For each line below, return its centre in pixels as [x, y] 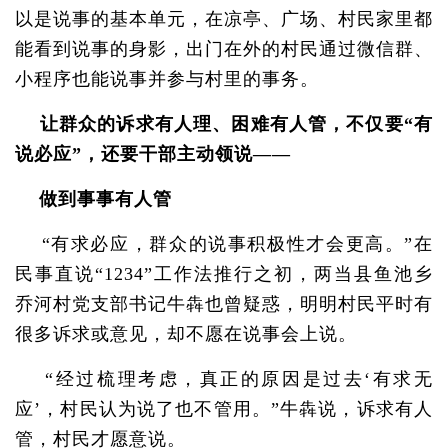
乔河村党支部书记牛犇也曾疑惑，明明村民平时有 [224, 304]
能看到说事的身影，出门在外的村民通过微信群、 [224, 49]
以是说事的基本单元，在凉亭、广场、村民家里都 [224, 19]
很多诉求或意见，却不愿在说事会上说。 [186, 334]
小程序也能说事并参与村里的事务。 [167, 79]
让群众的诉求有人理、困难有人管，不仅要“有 [224, 124]
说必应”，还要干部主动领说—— [153, 154]
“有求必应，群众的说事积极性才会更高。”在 [224, 244]
